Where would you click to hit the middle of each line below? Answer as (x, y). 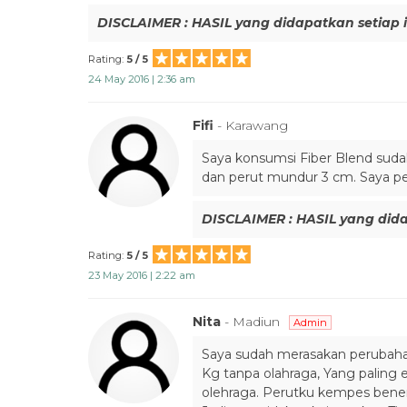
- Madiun (252, 322)
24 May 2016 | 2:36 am (142, 79)
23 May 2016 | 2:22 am (142, 275)
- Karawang (253, 125)
